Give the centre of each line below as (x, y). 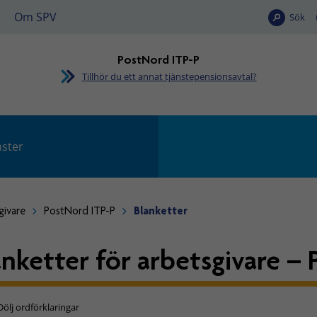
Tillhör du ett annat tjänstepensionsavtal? (169, 76)
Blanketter (161, 211)
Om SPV (35, 17)
